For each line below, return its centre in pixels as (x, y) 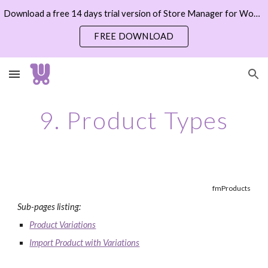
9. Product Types (134, 120)
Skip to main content (52, 22)
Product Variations (63, 225)
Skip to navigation (221, 22)
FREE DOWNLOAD (134, 36)
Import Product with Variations (85, 243)
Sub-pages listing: (49, 207)
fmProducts (231, 188)
